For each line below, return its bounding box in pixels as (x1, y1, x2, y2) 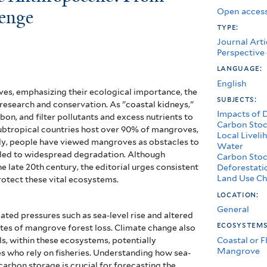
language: (216, 63, 265, 73)
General (216, 204, 249, 215)
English (216, 77, 247, 88)
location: (216, 189, 261, 199)
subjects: (216, 94, 259, 104)
